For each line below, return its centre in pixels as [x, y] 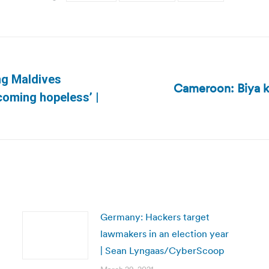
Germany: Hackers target [155, 217]
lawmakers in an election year [164, 234]
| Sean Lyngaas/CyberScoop [162, 250]
